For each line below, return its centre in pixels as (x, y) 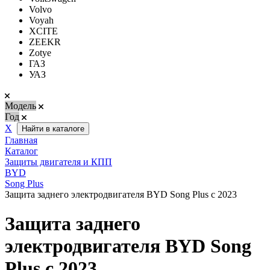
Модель (20, 106)
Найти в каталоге (53, 129)
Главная (21, 140)
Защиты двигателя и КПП (58, 162)
